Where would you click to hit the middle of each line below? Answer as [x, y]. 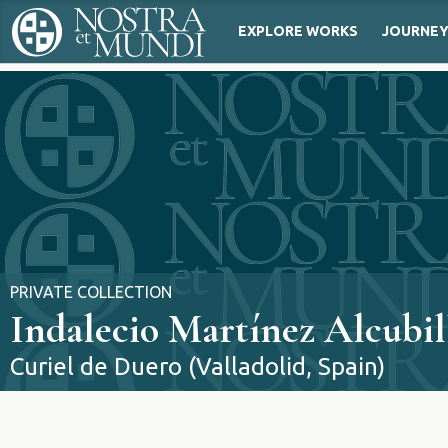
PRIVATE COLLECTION [91, 292]
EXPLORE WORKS [297, 31]
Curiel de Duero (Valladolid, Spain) [197, 366]
